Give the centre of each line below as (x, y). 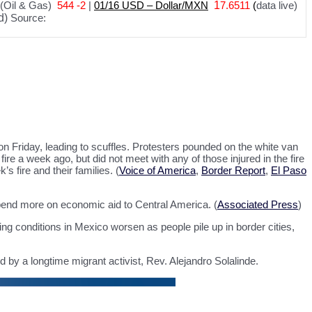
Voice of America (157, 170)
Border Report (233, 170)
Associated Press (258, 204)
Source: (27, 18)
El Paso (289, 170)
